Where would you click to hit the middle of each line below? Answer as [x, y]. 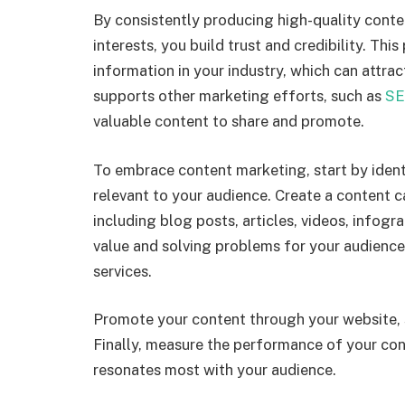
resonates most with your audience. [215, 370]
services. [122, 271]
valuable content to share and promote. [229, 121]
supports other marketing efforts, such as [239, 96]
